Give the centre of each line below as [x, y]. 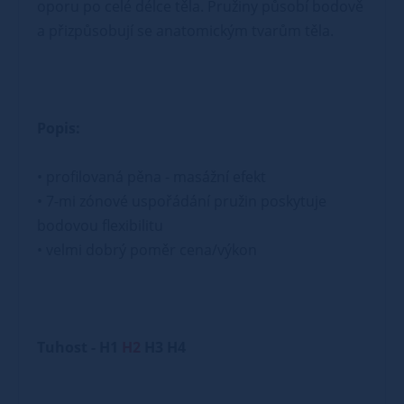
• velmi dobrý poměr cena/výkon [147, 250]
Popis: [59, 128]
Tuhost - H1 [79, 347]
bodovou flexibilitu [100, 225]
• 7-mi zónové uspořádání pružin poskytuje [182, 201]
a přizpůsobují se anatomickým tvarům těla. [185, 31]
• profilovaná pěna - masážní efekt [151, 177]
